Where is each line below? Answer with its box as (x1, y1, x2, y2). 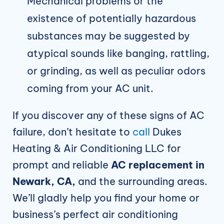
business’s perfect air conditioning (12, 208, 178, 221)
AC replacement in (111, 158, 204, 171)
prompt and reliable (12, 158, 111, 171)
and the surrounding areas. (75, 175, 207, 188)
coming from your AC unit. (26, 82, 153, 95)
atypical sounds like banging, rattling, (26, 47, 209, 60)
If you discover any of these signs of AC (12, 109, 204, 122)
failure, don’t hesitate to (12, 125, 132, 138)
